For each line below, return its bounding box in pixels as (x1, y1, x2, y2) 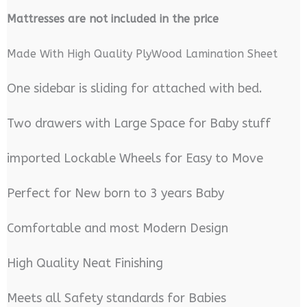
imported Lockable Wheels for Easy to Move (6, 151, 263, 167)
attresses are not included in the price (16, 12, 222, 26)
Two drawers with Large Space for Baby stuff (6, 116, 271, 132)
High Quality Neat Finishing (6, 256, 163, 271)
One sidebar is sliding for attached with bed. (6, 81, 262, 97)
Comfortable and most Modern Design (6, 221, 228, 236)
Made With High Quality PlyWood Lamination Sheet (6, 47, 278, 61)
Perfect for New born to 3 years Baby (6, 186, 224, 201)
